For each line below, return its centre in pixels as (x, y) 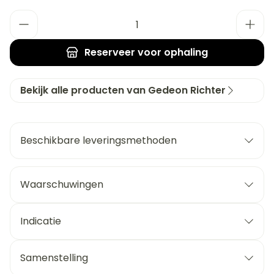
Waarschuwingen (62, 184)
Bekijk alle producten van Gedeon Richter (123, 90)
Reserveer (110, 52)
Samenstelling (54, 258)
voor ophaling (172, 52)
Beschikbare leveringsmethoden (98, 140)
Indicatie (41, 221)
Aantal (25, 16)
